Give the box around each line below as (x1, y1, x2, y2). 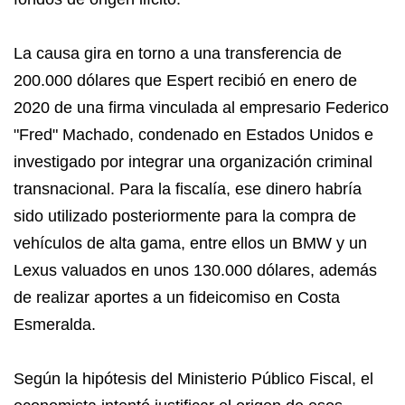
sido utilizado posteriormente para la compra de (14, 207, 356, 225)
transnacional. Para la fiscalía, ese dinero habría (14, 180, 362, 198)
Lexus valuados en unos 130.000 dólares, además (14, 261, 377, 279)
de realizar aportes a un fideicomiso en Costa (14, 288, 340, 306)
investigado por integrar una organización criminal (14, 153, 372, 171)
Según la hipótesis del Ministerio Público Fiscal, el (14, 370, 373, 388)
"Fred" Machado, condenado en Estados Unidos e (14, 126, 373, 144)
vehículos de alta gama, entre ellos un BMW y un (14, 234, 367, 252)
